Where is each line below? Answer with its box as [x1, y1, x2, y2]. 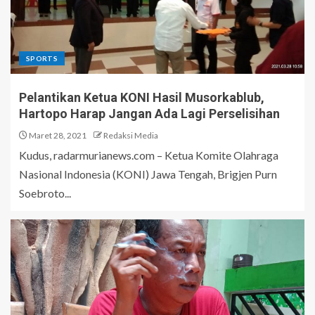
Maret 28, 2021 [27, 129, 86, 141]
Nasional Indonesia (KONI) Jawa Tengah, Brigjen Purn [19, 167, 277, 181]
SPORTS [26, 53, 58, 63]
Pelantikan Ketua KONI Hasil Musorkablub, [19, 89, 264, 105]
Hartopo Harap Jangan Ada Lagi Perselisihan [19, 105, 280, 121]
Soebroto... [19, 186, 71, 200]
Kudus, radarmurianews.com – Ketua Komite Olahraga [19, 148, 278, 162]
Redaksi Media [103, 129, 158, 141]
